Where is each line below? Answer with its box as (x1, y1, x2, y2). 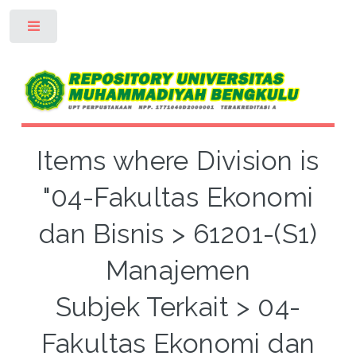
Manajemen (105, 255, 251, 287)
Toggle (69, 24, 100, 35)
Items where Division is (37, 145, 319, 177)
